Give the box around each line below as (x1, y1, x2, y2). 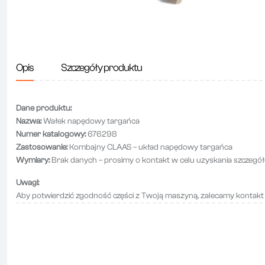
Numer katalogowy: (16, 130, 86, 140)
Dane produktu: (16, 104, 72, 114)
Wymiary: (16, 156, 50, 166)
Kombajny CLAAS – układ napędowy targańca (67, 143, 232, 153)
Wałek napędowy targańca (41, 117, 140, 127)
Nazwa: (16, 117, 41, 127)
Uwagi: (16, 178, 39, 188)
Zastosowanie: (16, 143, 67, 153)
